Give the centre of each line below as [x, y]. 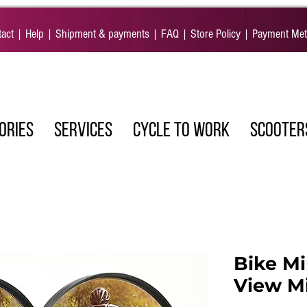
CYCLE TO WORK [181, 131]
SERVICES [83, 131]
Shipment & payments [101, 34]
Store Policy [216, 34]
